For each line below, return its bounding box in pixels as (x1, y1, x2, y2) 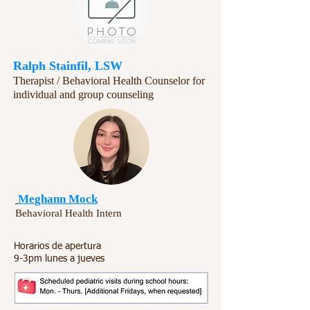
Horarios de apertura (14, 241, 101, 251)
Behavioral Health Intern (15, 208, 122, 219)
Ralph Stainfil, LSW (13, 59, 122, 73)
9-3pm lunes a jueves (14, 254, 104, 264)
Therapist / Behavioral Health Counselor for (13, 75, 205, 86)
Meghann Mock (18, 192, 98, 206)
